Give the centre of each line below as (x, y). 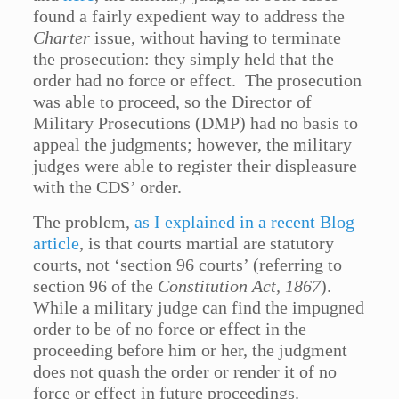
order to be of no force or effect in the (170, 329)
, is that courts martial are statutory (207, 244)
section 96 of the (96, 286)
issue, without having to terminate (216, 38)
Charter (62, 38)
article (57, 244)
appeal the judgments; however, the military (193, 145)
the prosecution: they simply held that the (184, 59)
